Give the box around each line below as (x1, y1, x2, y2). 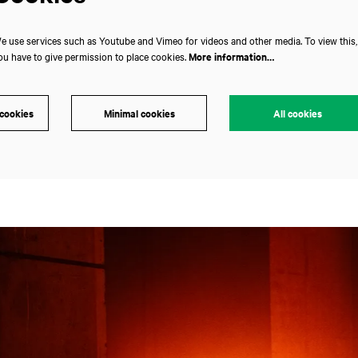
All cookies (272, 105, 322, 121)
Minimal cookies (103, 105, 175, 121)
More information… (188, 48, 274, 64)
